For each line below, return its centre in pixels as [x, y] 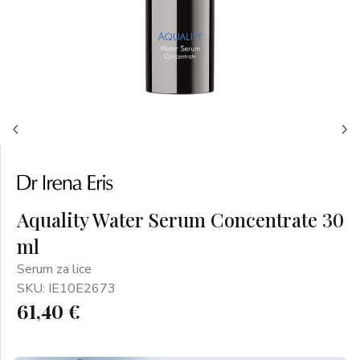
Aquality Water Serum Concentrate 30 [180, 219]
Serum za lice [54, 269]
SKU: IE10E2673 [66, 288]
